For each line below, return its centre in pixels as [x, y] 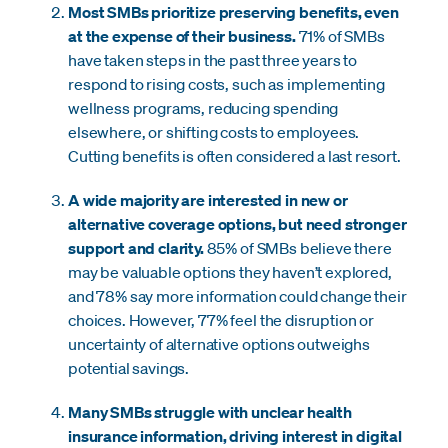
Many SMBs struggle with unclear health [210, 411]
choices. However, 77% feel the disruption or [221, 319]
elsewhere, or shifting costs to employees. [214, 131]
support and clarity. [136, 247]
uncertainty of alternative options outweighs [219, 343]
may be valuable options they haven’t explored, [230, 271]
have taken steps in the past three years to [213, 59]
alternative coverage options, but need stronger [237, 223]
